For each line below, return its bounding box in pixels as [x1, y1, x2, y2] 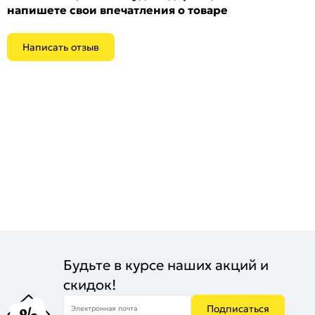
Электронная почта [71, 303, 137, 313]
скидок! [63, 275, 116, 294]
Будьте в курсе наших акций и [63, 255, 269, 274]
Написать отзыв [22, 41, 99, 54]
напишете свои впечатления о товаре [7, 2, 228, 17]
